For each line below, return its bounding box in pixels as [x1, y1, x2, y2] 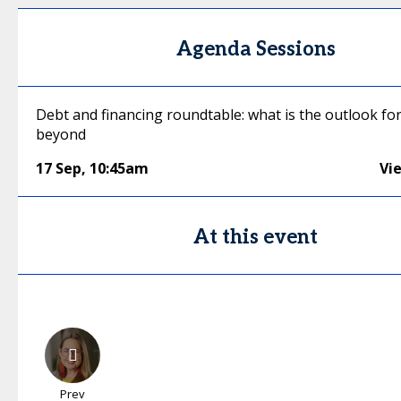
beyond [36, 124, 86, 144]
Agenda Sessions [175, 38, 336, 61]
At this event [193, 226, 319, 249]
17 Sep [36, 158, 81, 178]
